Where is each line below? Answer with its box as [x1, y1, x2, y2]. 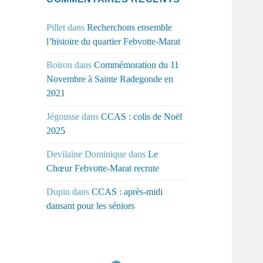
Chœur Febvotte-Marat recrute [46, 163, 160, 174]
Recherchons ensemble [87, 22, 173, 33]
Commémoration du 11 [94, 60, 180, 70]
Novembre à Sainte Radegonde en [46, 74, 174, 85]
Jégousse [46, 112, 80, 122]
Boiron [46, 60, 73, 70]
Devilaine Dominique [46, 149, 127, 160]
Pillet [46, 22, 66, 33]
